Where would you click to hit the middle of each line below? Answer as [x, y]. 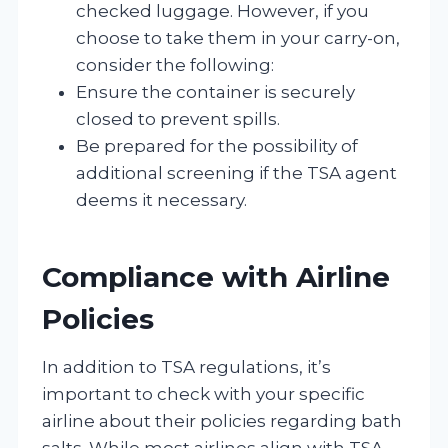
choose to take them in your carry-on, [238, 37]
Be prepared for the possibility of [217, 145]
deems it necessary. [161, 199]
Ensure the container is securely [215, 91]
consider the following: [175, 64]
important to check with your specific [203, 393]
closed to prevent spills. [178, 118]
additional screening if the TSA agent [236, 172]
